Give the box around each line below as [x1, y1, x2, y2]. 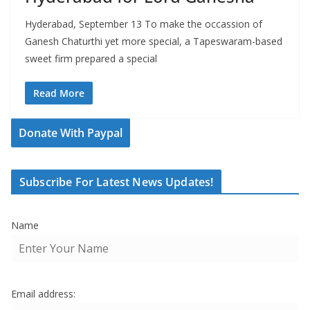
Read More [33, 86, 84, 100]
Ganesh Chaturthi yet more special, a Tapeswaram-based [25, 35, 282, 48]
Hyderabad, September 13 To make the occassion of [25, 17, 262, 31]
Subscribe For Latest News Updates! [19, 174, 214, 190]
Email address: [11, 287, 75, 301]
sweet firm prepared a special [25, 52, 157, 66]
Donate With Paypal [19, 125, 122, 141]
